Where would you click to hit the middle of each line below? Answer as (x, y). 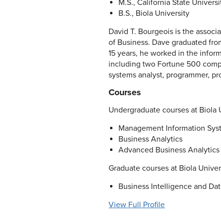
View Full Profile (137, 205)
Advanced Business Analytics (169, 150)
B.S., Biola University (154, 13)
